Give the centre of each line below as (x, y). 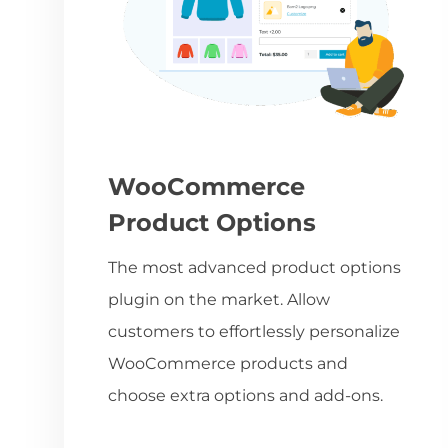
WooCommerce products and (228, 363)
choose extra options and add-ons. (245, 395)
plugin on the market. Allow (219, 299)
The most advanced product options (254, 267)
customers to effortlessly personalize (254, 331)
